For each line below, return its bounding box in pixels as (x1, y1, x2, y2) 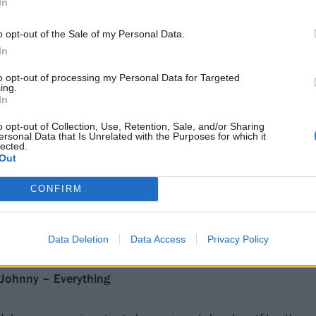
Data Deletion (47, 233, 109, 245)
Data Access (130, 233, 186, 245)
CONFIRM (30, 183, 83, 194)
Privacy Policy (207, 233, 269, 245)
